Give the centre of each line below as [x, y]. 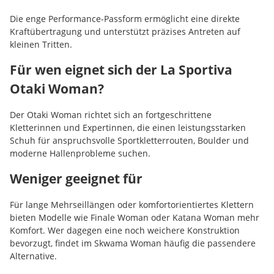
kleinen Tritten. [41, 44]
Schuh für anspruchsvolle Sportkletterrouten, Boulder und [129, 140]
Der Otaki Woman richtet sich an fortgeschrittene [111, 114]
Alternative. [33, 256]
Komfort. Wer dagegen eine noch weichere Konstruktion [125, 230]
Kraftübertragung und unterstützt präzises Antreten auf [125, 31]
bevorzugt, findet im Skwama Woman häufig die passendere [133, 243]
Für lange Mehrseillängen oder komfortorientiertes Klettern [132, 204]
